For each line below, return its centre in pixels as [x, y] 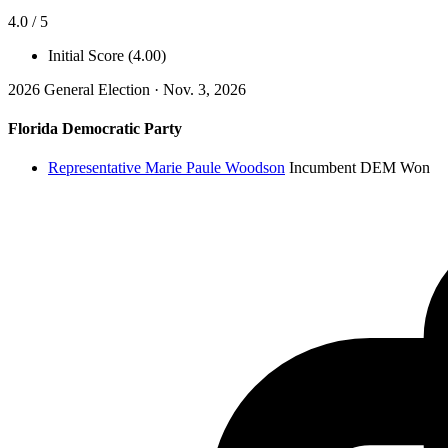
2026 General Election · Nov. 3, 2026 [127, 89]
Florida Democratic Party [95, 129]
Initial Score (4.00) [107, 55]
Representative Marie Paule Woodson [166, 168]
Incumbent [322, 168]
